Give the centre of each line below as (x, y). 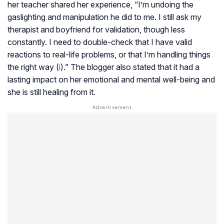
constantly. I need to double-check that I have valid (100, 42)
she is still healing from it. (51, 92)
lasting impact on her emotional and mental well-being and (111, 80)
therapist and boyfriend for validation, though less (96, 30)
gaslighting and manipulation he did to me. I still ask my (104, 17)
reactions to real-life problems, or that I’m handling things (109, 55)
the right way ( (33, 67)
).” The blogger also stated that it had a (130, 67)
